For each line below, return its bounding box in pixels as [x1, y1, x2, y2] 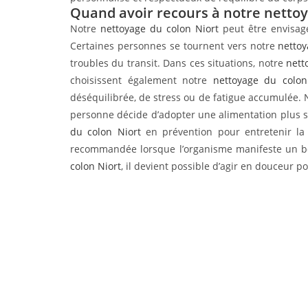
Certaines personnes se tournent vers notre [70, 38, 278, 52]
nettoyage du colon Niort [100, 21, 219, 35]
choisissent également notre [70, 73, 213, 87]
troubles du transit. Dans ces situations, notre [70, 56, 287, 69]
